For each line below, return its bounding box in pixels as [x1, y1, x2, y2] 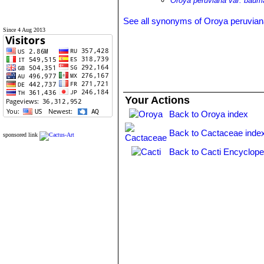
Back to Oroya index [169, 109, 249, 119]
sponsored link [3, 131, 38, 138]
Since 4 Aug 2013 [3, 27, 45, 33]
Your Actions [125, 94, 190, 106]
